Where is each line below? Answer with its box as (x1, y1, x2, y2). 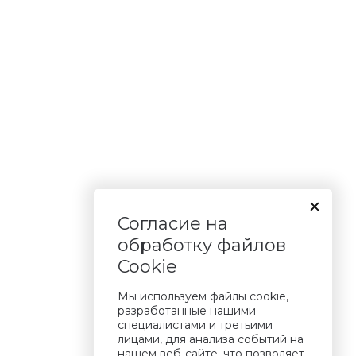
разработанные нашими (118, 304, 256, 318)
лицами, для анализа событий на (118, 332, 304, 346)
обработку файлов (118, 234, 286, 256)
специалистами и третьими (118, 318, 273, 332)
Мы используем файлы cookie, (118, 289, 288, 304)
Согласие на (118, 213, 228, 234)
